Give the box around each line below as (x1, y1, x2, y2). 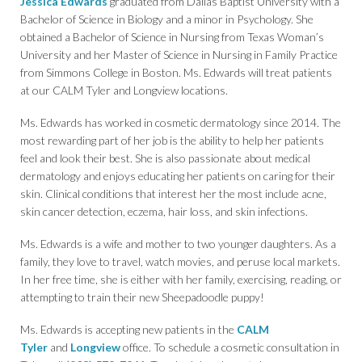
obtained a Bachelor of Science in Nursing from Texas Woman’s (20, 30, 324, 44)
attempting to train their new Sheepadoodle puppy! (20, 290, 264, 305)
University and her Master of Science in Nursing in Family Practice (20, 48, 338, 62)
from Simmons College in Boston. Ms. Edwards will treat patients (20, 65, 332, 80)
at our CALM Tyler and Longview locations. (20, 83, 228, 98)
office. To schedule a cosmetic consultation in (120, 340, 339, 355)
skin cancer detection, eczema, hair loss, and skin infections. (20, 204, 308, 219)
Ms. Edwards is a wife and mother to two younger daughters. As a (20, 237, 336, 251)
